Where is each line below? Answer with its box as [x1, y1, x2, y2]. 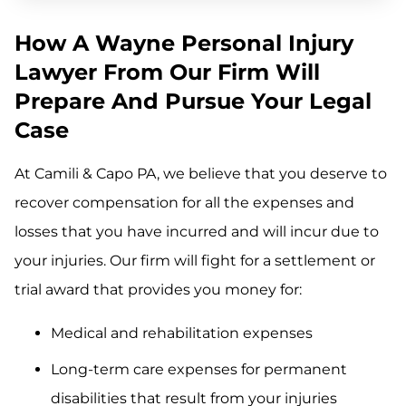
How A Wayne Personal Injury [14, 30, 353, 57]
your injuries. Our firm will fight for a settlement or [14, 252, 375, 270]
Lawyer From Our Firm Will [14, 59, 320, 86]
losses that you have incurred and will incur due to [14, 223, 379, 241]
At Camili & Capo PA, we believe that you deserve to [14, 165, 387, 183]
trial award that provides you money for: [14, 281, 302, 299]
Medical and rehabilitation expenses [51, 324, 313, 343]
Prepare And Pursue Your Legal [14, 88, 372, 115]
